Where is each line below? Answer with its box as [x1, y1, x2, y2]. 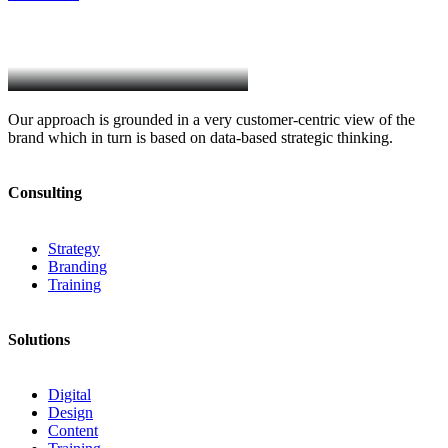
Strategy [48, 239, 100, 257]
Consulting [8, 184, 82, 202]
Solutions [8, 330, 70, 348]
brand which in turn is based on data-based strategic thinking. [8, 129, 393, 147]
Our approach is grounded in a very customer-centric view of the [8, 111, 415, 129]
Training [48, 275, 101, 293]
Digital [48, 386, 91, 404]
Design [48, 404, 93, 422]
